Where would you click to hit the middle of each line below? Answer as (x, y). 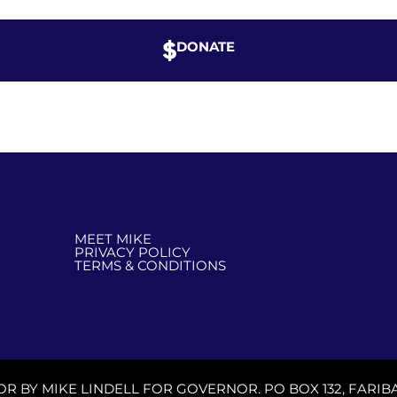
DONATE (205, 47)
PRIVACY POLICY (133, 253)
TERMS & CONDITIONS (151, 266)
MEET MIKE (113, 239)
